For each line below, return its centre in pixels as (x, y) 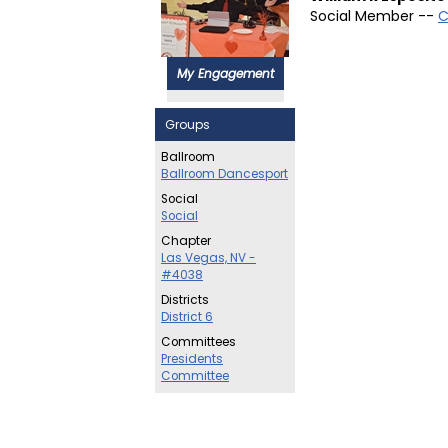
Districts (185, 300)
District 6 (187, 317)
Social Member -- (374, 16)
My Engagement (225, 73)
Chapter (186, 241)
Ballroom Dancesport (224, 174)
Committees (198, 342)
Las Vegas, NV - (208, 258)
